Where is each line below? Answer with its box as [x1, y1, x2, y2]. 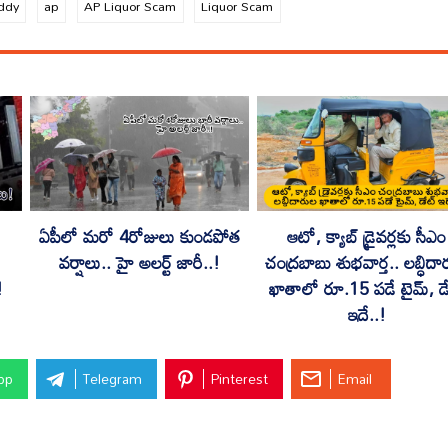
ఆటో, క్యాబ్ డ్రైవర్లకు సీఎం [287, 219, 446, 255]
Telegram [82, 365, 142, 393]
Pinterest [211, 365, 269, 393]
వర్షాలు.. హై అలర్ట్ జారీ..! [59, 245, 220, 281]
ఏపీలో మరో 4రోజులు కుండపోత [39, 219, 240, 255]
